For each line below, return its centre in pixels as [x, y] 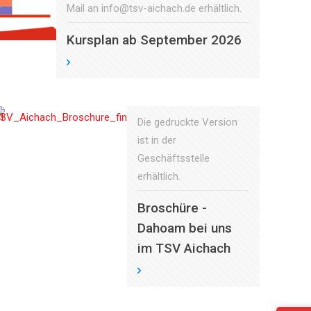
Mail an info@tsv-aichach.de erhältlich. [154, 8]
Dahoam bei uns [184, 228]
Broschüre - [172, 208]
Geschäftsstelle [173, 158]
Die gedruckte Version [187, 122]
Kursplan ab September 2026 [154, 40]
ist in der [157, 140]
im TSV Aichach [184, 248]
